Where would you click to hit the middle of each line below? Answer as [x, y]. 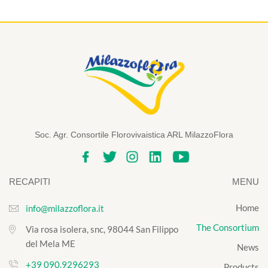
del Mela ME [51, 243]
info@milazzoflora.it [65, 208]
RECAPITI [30, 181]
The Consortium [227, 227]
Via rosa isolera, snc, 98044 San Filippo [102, 229]
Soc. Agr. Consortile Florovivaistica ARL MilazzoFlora [134, 134]
